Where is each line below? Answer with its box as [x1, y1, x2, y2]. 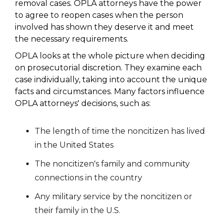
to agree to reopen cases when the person [15, 10, 183, 20]
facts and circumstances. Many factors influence [15, 87, 205, 96]
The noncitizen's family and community [35, 159, 190, 168]
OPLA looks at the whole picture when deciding [15, 51, 205, 60]
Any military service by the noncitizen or [35, 192, 192, 201]
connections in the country [35, 173, 142, 182]
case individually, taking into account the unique [15, 75, 207, 84]
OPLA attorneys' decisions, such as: [15, 99, 151, 108]
